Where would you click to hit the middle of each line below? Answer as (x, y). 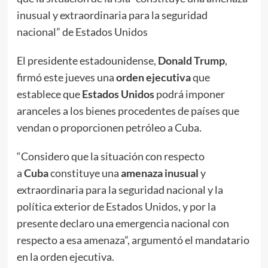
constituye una (85, 173)
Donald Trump (191, 61)
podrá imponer (189, 94)
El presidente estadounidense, (87, 61)
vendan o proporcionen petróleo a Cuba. (109, 128)
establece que (48, 94)
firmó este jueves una (66, 77)
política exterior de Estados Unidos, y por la (116, 207)
